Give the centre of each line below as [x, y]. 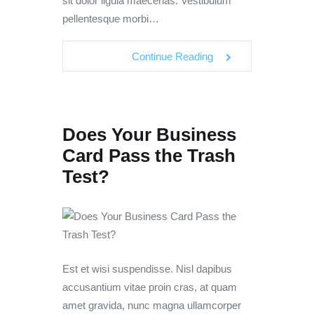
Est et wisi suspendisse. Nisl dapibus [147, 269]
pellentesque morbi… [111, 19]
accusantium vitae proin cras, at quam [150, 287]
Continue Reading [172, 56]
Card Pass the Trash [149, 156]
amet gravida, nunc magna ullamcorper [152, 306]
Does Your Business [149, 135]
